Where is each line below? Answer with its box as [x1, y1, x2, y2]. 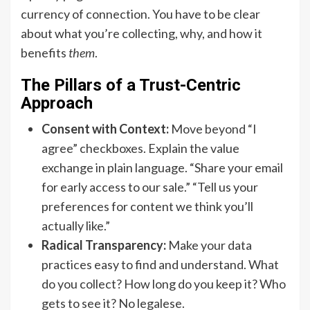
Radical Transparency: [42, 237, 166, 253]
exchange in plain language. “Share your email [42, 160, 283, 176]
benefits [21, 45, 69, 61]
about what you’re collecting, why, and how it [21, 26, 262, 42]
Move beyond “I [169, 121, 257, 137]
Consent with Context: [42, 121, 169, 137]
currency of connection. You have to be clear [21, 6, 260, 22]
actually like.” [42, 218, 110, 234]
